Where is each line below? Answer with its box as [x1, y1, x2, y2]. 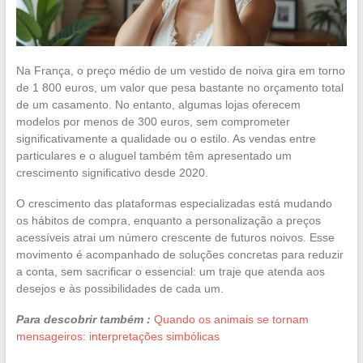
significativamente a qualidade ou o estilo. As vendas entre [15, 131, 316, 145]
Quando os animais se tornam [153, 312, 309, 326]
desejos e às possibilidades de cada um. [15, 281, 224, 295]
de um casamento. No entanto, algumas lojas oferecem [15, 97, 301, 111]
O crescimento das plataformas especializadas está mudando [15, 196, 332, 210]
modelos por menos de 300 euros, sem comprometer [15, 114, 290, 128]
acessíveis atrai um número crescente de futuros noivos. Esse [15, 230, 335, 244]
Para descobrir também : [15, 312, 151, 326]
